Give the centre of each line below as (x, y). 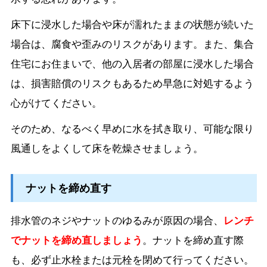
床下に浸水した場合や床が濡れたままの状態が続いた (132, 24)
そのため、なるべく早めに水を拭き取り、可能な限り (132, 128)
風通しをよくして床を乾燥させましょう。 (107, 148)
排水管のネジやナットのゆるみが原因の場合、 (117, 220)
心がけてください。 (56, 102)
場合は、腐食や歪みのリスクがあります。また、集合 (132, 43)
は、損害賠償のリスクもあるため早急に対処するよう (132, 83)
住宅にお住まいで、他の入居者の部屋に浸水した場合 (132, 63)
